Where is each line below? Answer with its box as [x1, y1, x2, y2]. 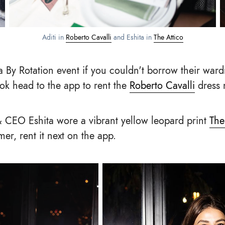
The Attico [153, 32, 183, 42]
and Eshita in [111, 32, 154, 42]
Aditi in [42, 32, 66, 42]
